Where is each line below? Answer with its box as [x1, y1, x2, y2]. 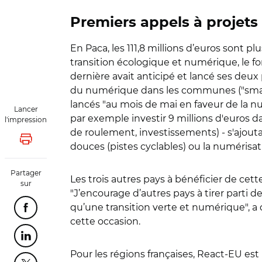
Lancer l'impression [25, 138, 108, 147]
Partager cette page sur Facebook [25, 206, 173, 215]
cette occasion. [70, 216, 140, 227]
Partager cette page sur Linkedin [25, 235, 168, 243]
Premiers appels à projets [70, 16, 258, 30]
